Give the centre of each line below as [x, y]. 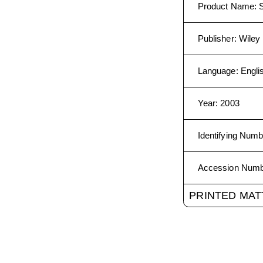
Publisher [216, 38]
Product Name [226, 6]
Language [217, 71]
